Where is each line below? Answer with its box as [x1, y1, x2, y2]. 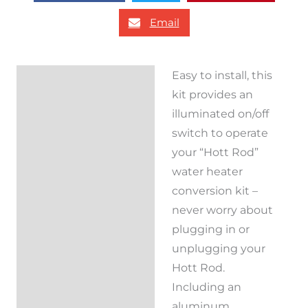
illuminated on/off [171, 107, 269, 121]
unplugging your [171, 241, 265, 256]
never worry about [171, 203, 273, 217]
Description [25, 74, 93, 88]
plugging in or [171, 222, 250, 236]
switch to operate [171, 126, 268, 140]
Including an [171, 280, 241, 294]
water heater [171, 164, 243, 179]
